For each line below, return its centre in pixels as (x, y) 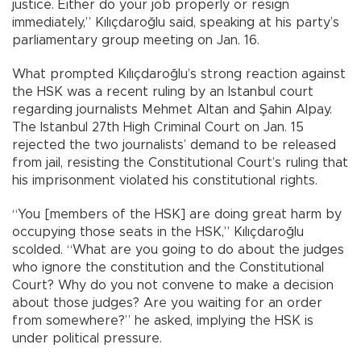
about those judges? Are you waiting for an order (167, 303)
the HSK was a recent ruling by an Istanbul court (163, 91)
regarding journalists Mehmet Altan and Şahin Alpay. (172, 109)
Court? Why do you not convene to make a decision (173, 285)
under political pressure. (87, 338)
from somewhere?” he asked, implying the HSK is (163, 320)
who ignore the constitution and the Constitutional (168, 267)
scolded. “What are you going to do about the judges (178, 249)
